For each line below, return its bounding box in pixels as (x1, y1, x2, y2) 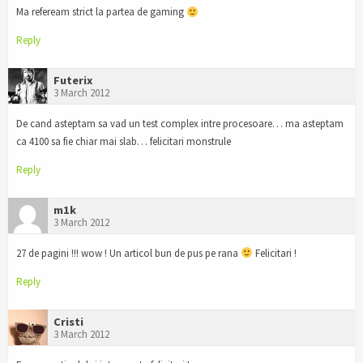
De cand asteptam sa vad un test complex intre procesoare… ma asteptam (16, 117, 344, 131)
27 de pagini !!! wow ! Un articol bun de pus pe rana (16, 246, 241, 260)
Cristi (53, 314, 83, 329)
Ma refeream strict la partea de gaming (16, 5, 186, 19)
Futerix (53, 73, 92, 88)
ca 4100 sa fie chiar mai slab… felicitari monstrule (16, 135, 231, 149)
